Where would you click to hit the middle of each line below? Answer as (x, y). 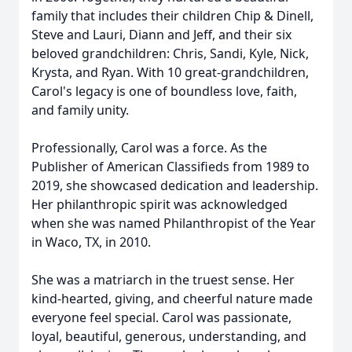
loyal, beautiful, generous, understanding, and (169, 336)
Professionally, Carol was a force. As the (149, 148)
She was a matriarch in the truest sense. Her (163, 280)
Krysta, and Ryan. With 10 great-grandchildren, (170, 72)
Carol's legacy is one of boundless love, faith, (164, 91)
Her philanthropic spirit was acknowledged (159, 204)
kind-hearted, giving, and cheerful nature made (172, 299)
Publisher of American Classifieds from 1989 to (170, 167)
